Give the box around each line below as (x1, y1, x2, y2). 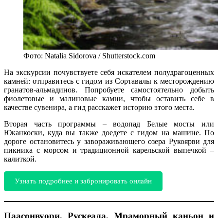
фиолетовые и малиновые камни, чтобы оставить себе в (4, 94, 214, 103)
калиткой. (4, 154, 36, 163)
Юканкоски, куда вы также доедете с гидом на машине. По (4, 128, 214, 137)
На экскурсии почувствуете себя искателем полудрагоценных (4, 68, 214, 76)
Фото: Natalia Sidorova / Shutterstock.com (23, 51, 155, 60)
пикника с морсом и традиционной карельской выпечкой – (4, 145, 214, 154)
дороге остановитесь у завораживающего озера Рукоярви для (4, 137, 214, 145)
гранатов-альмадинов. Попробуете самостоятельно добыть (4, 85, 214, 94)
